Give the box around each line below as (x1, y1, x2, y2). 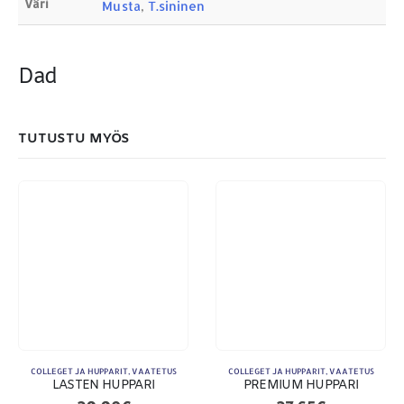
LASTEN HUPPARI (51, 377, 155, 395)
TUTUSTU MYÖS (18, 130, 131, 149)
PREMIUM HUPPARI (243, 377, 359, 395)
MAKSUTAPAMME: (18, 87, 110, 103)
